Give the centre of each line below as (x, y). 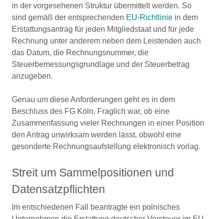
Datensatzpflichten (58, 189)
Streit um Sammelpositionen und (93, 173)
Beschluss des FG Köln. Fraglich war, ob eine (91, 111)
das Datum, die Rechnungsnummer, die (80, 53)
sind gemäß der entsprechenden (69, 17)
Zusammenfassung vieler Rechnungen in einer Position (108, 123)
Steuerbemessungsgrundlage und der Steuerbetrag (101, 64)
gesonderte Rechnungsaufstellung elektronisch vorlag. (106, 146)
